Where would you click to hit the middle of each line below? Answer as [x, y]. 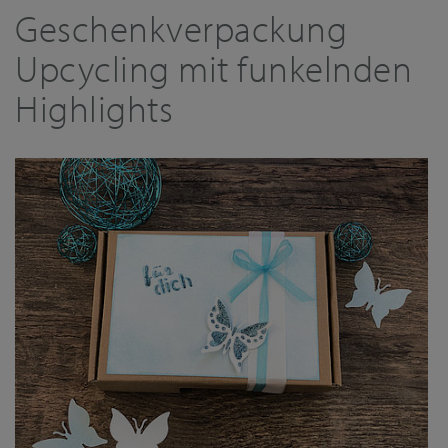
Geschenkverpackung [181, 28]
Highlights [94, 108]
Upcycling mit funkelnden [213, 68]
